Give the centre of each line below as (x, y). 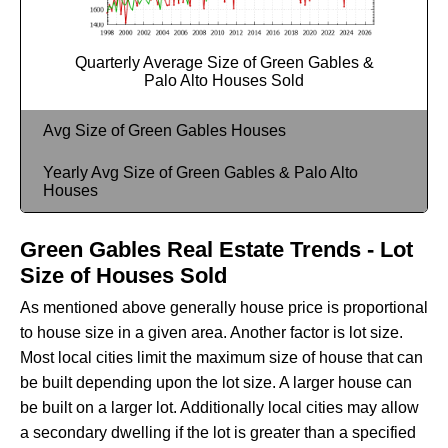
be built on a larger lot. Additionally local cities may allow (219, 407)
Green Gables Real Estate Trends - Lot (216, 249)
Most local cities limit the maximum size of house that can (221, 357)
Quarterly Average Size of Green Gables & (224, 62)
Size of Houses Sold (123, 275)
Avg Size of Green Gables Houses (164, 130)
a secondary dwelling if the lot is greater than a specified (218, 432)
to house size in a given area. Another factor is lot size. (211, 332)
